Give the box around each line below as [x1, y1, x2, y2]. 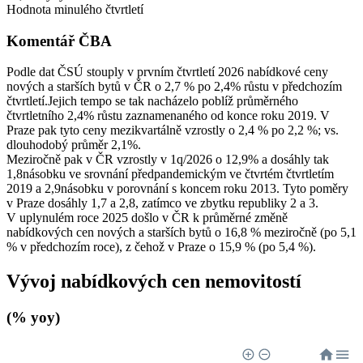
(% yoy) [6, 309, 60, 327]
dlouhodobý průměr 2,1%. [6, 138, 141, 152]
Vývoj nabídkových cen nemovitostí [6, 271, 301, 293]
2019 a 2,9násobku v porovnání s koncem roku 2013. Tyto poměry [6, 181, 348, 196]
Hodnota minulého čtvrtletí [6, 2, 143, 16]
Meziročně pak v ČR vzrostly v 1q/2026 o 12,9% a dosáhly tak [6, 152, 329, 167]
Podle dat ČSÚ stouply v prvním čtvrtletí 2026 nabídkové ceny [6, 65, 328, 79]
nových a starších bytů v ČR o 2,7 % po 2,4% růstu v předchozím [6, 79, 342, 94]
